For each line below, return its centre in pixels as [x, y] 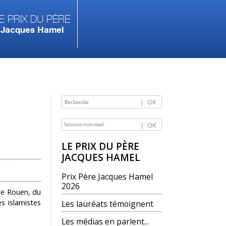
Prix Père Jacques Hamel [107, 177]
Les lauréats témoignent [107, 204]
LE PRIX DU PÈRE [100, 146]
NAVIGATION [88, 124]
